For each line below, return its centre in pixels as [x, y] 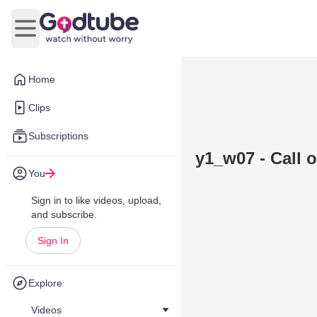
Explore [45, 283]
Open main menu [68, 35]
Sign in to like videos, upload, [96, 200]
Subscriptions [58, 136]
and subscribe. [64, 214]
